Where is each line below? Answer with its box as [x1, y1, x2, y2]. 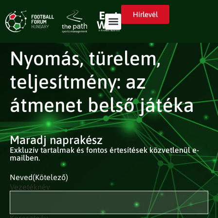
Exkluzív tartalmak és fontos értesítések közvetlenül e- [10, 145, 199, 154]
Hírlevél [133, 10, 158, 18]
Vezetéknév [10, 182, 50, 191]
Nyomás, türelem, [10, 47, 161, 69]
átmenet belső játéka [10, 94, 194, 116]
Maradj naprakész [10, 133, 103, 146]
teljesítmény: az [10, 71, 146, 92]
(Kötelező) [33, 173, 68, 182]
